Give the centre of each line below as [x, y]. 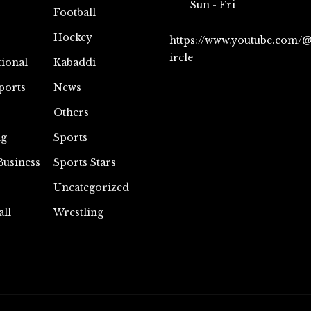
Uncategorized [91, 187]
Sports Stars [84, 162]
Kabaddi [74, 62]
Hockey [73, 37]
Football [74, 12]
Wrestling [78, 212]
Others [71, 112]
